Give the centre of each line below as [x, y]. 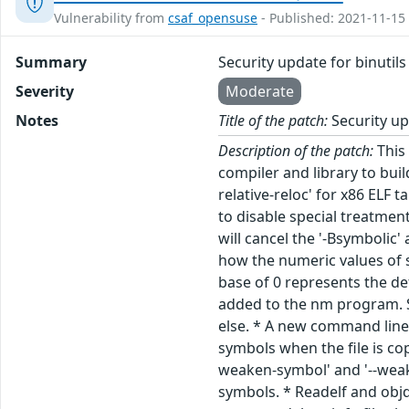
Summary [51, 63]
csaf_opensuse [213, 18]
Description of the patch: [296, 151]
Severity [45, 92]
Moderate [260, 92]
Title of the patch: [273, 121]
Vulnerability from [111, 18]
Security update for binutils [313, 63]
